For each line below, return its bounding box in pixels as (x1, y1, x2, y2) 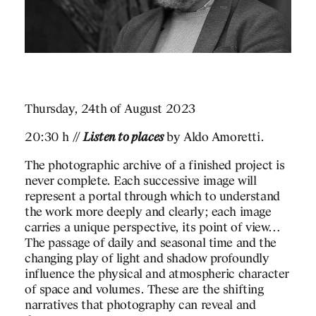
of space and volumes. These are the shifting (25, 283, 264, 297)
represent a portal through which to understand (25, 190, 280, 204)
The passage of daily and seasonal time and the (25, 236, 276, 250)
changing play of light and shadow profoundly (25, 252, 269, 266)
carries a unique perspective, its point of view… (25, 221, 281, 235)
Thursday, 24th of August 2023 (25, 102, 195, 116)
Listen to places (83, 130, 164, 145)
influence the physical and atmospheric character (25, 267, 289, 281)
